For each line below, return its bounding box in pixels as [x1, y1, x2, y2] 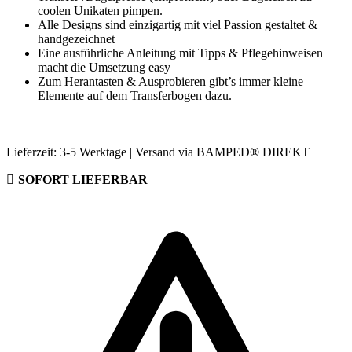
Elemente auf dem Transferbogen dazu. [38, 88, 232, 102]
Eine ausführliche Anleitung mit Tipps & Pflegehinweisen [38, 46, 323, 60]
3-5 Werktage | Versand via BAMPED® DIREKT [60, 145, 310, 159]
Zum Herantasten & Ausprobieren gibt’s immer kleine [38, 74, 303, 88]
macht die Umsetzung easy [38, 60, 170, 74]
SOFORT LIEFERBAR [17, 172, 148, 186]
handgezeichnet [38, 31, 115, 46]
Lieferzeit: [6, 145, 60, 159]
